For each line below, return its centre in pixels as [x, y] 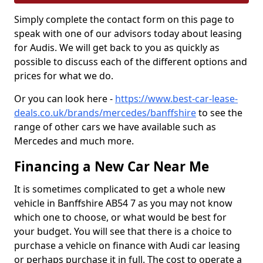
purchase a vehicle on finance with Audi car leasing [127, 245]
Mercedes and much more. [75, 141]
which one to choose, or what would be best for [120, 217]
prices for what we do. [64, 76]
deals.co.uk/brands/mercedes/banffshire [105, 113]
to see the [219, 113]
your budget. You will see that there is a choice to [123, 231]
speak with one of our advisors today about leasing [128, 33]
